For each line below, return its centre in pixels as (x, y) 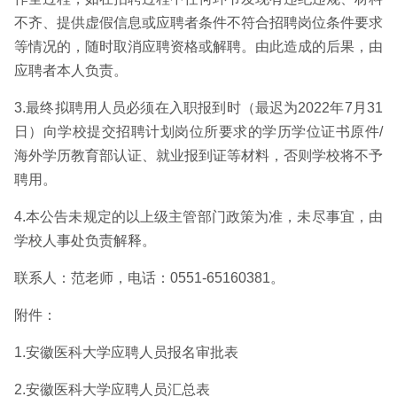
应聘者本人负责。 (71, 70)
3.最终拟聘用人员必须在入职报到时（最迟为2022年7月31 (198, 108)
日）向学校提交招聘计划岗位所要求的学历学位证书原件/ (198, 132)
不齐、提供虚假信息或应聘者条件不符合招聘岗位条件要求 (198, 23)
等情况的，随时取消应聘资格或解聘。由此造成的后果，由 (198, 47)
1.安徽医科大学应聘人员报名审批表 (126, 352)
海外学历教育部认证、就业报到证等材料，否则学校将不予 (198, 156)
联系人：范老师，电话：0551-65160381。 (149, 278)
